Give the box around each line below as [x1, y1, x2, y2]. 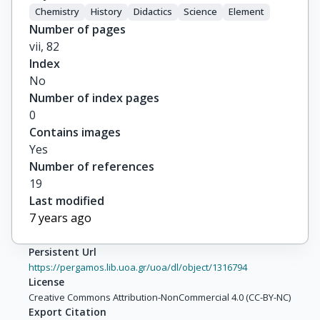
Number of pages [29, 21, 126, 37]
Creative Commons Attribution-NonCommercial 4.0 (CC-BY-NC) [29, 290, 291, 304]
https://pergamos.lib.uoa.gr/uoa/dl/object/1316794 [29, 260, 247, 274]
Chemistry [35, 5, 79, 19]
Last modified [29, 192, 104, 209]
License [29, 274, 64, 289]
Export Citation [29, 304, 106, 319]
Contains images [29, 124, 121, 140]
